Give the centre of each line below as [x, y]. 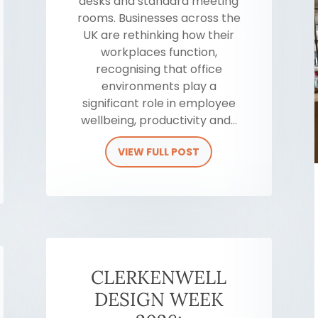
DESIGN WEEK [159, 300]
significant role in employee [159, 103]
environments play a [159, 86]
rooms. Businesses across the [159, 18]
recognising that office [159, 69]
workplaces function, [159, 52]
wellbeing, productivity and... [159, 120]
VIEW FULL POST [159, 152]
